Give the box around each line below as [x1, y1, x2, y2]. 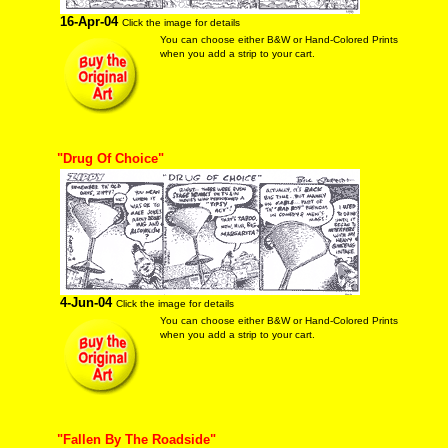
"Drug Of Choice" [56, 151, 164, 166]
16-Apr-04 [59, 14, 118, 29]
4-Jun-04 [59, 295, 112, 310]
